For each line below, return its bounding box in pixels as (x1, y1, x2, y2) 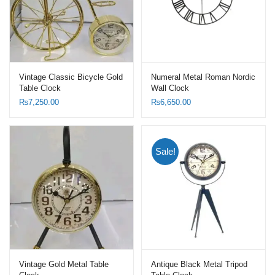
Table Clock (19, 83, 61, 93)
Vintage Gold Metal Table (19, 260, 109, 269)
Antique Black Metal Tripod (151, 260, 247, 269)
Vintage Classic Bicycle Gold (19, 72, 123, 82)
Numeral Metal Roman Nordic (151, 72, 255, 82)
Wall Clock (151, 83, 189, 93)
